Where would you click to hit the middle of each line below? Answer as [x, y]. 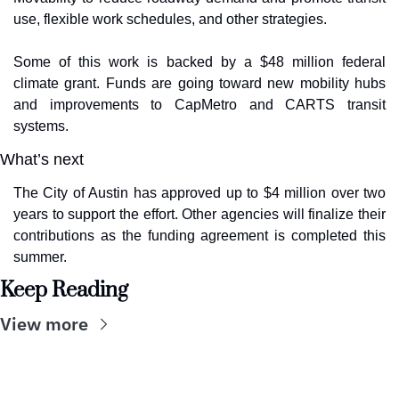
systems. [41, 126]
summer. [40, 257]
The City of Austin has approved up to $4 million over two [199, 193]
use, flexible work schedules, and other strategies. [170, 19]
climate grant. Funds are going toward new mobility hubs [199, 83]
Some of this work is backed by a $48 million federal [199, 62]
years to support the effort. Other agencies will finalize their [199, 214]
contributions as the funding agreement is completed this [199, 236]
